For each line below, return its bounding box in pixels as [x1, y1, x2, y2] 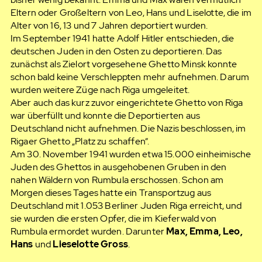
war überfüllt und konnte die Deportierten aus [10, 109, 201, 122]
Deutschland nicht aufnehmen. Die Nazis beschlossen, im [10, 122, 246, 135]
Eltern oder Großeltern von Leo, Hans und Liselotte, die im [10, 6, 252, 19]
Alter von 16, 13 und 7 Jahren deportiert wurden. [10, 19, 208, 32]
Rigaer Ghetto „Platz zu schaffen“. [10, 135, 150, 148]
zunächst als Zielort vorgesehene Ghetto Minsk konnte [10, 58, 237, 71]
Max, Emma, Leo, [166, 225, 243, 238]
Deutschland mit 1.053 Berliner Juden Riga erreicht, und [10, 199, 242, 212]
